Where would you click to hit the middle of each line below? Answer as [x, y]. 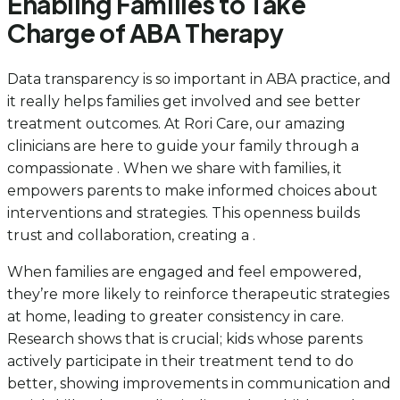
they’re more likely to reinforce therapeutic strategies [198, 295]
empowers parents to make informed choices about [192, 191]
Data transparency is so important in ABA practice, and [199, 79]
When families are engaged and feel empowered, [184, 272]
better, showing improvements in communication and [199, 384]
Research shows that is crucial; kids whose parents [185, 339]
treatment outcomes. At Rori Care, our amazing [176, 124]
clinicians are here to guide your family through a [183, 146]
